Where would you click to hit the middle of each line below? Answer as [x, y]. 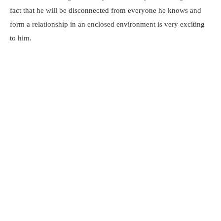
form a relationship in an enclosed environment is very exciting [107, 24]
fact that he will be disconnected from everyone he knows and [106, 10]
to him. [21, 38]
